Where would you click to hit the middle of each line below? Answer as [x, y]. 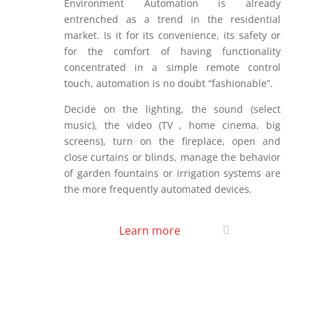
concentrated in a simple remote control [172, 67]
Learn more [149, 231]
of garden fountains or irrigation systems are [172, 173]
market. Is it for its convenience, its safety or [172, 35]
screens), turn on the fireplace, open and [172, 141]
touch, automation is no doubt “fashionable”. [168, 83]
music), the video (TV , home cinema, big [172, 125]
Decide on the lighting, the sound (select [172, 109]
